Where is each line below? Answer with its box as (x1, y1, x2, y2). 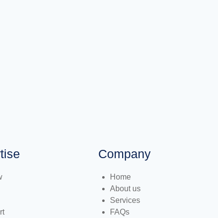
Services (110, 196, 140, 204)
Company (98, 147, 151, 161)
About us (110, 184, 141, 193)
